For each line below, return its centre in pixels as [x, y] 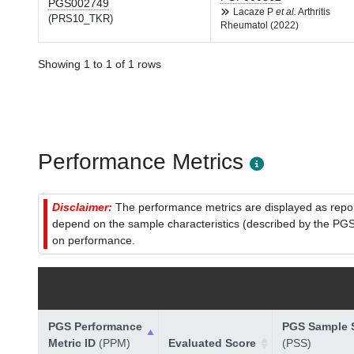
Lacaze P [254, 12]
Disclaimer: [84, 207]
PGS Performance [95, 326]
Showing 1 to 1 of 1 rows [100, 64]
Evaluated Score [212, 343]
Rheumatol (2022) [260, 25]
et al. [286, 12]
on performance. [94, 240]
